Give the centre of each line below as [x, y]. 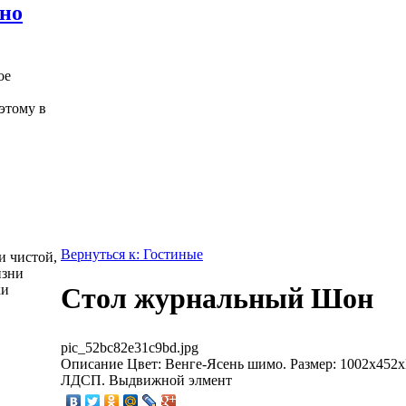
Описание [92, 363]
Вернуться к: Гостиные [132, 254]
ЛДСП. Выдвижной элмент [146, 380]
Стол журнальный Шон [217, 299]
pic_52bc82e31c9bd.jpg [130, 347]
